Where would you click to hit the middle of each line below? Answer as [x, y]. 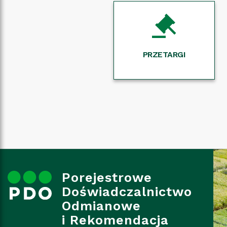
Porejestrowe [107, 177]
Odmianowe [101, 205]
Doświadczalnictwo [127, 191]
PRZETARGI [164, 54]
